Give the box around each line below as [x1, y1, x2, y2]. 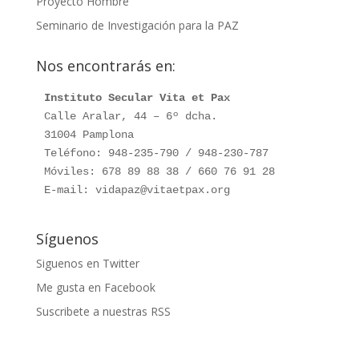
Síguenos [35, 228, 99, 248]
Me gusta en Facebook [35, 279, 155, 295]
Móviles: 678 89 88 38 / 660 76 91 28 [43, 164, 275, 178]
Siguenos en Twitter [35, 255, 139, 271]
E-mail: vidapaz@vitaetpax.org [43, 183, 230, 196]
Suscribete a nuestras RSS [35, 303, 171, 319]
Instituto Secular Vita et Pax [43, 91, 230, 104]
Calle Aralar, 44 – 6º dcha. [43, 109, 217, 123]
